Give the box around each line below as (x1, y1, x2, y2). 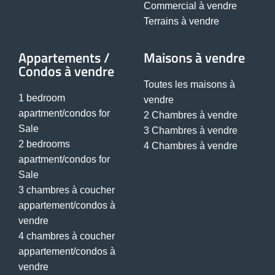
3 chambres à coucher (18, 185, 115, 196)
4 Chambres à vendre (144, 141, 238, 152)
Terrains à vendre (144, 16, 219, 27)
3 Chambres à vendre (144, 125, 238, 136)
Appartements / (18, 47, 110, 69)
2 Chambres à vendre (144, 110, 238, 121)
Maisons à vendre (144, 47, 245, 69)
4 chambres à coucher (18, 231, 115, 242)
